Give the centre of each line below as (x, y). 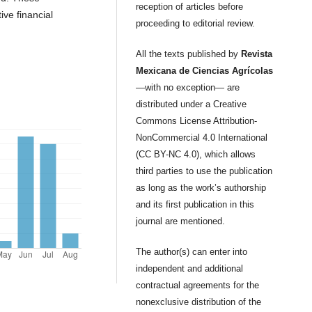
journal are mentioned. (181, 221)
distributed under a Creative (192, 104)
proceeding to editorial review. (204, 24)
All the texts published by (189, 54)
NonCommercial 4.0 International (202, 138)
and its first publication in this (195, 205)
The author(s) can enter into (192, 252)
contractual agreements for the (198, 286)
